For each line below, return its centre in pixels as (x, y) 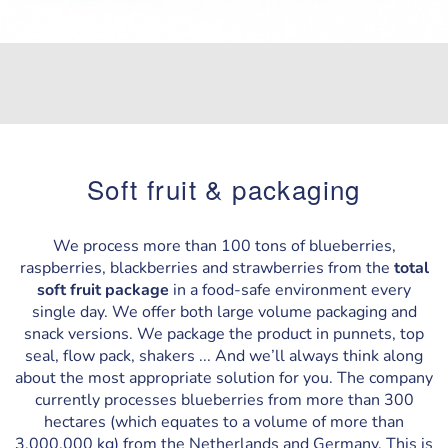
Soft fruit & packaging (224, 188)
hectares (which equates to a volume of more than (224, 422)
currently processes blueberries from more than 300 (224, 400)
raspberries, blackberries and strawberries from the (206, 268)
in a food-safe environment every (290, 290)
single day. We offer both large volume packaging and (224, 312)
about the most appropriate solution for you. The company (224, 378)
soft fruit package (103, 290)
